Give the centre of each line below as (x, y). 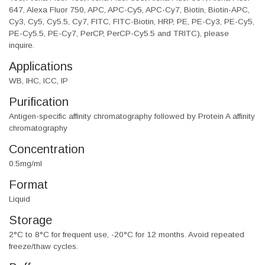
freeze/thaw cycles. (43, 247)
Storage (30, 220)
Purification (39, 102)
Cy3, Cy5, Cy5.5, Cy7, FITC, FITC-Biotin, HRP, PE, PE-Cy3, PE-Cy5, (132, 22)
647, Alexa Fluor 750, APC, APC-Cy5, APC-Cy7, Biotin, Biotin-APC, (129, 10)
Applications (41, 67)
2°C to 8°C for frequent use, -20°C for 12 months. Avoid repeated (127, 235)
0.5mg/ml (25, 164)
